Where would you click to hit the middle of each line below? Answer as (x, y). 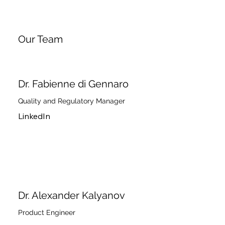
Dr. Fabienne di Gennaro (73, 84)
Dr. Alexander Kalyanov (71, 196)
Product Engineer (46, 213)
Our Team (40, 39)
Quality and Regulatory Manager (71, 101)
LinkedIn (34, 116)
